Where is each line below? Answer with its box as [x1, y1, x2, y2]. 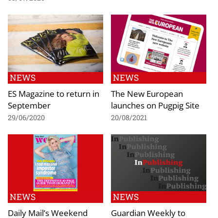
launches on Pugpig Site [111, 99, 200, 111]
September [8, 99, 51, 111]
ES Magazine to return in [8, 87, 99, 99]
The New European [111, 87, 183, 99]
